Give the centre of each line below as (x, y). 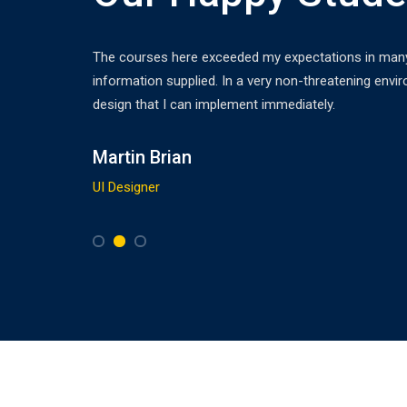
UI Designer (126, 187)
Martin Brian (142, 157)
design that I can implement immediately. (214, 104)
